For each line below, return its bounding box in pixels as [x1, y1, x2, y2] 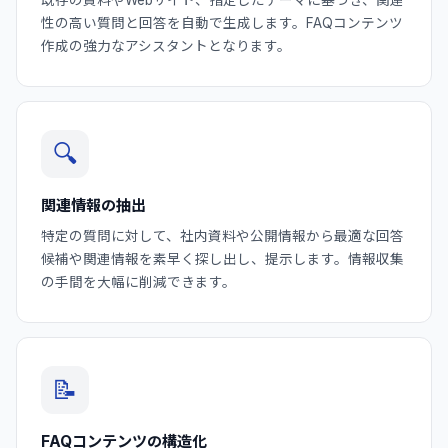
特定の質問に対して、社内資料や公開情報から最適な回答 [41, 227, 404, 244]
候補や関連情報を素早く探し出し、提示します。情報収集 [41, 250, 404, 267]
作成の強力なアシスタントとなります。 [41, 37, 291, 54]
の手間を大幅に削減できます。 [41, 273, 236, 290]
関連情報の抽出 [41, 195, 146, 215]
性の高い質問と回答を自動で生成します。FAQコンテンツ [41, 14, 403, 31]
